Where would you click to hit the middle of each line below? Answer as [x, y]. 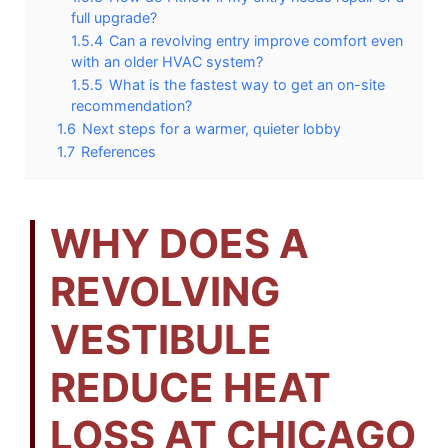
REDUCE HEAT [190, 387]
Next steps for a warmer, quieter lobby [211, 128]
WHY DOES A [179, 243]
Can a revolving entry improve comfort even [256, 40]
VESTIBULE [161, 339]
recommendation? [131, 105]
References [118, 151]
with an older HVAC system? [167, 61]
